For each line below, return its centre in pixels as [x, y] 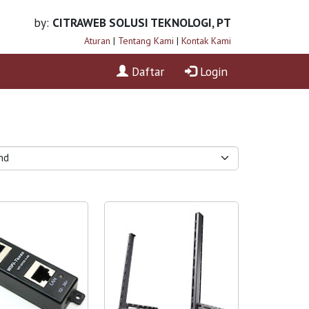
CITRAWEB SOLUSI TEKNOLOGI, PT [141, 22]
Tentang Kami [146, 41]
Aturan [97, 41]
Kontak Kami [206, 41]
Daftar [146, 71]
